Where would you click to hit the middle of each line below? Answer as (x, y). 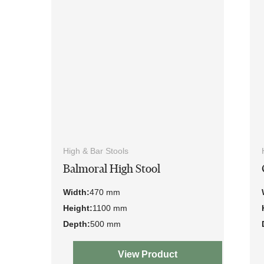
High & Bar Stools (96, 151)
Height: (78, 208)
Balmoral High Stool (112, 169)
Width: (76, 192)
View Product (147, 254)
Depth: (77, 224)
